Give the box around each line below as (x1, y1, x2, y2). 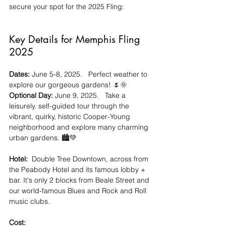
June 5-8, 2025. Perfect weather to (30, 69, 149, 79)
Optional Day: (9, 90, 53, 100)
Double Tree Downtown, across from (28, 154, 150, 163)
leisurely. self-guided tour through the (9, 101, 131, 110)
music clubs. (9, 196, 50, 206)
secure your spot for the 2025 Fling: (9, 2, 124, 11)
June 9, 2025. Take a (53, 90, 128, 100)
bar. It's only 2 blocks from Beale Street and (9, 175, 151, 185)
